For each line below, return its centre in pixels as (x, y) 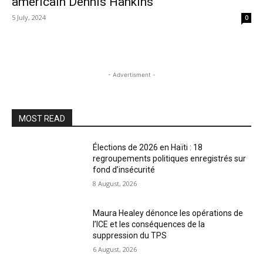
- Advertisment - (131, 75)
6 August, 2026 (115, 249)
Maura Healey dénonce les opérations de (168, 213)
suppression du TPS (130, 235)
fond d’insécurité (124, 170)
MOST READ (42, 119)
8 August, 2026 (115, 183)
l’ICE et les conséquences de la (149, 224)
